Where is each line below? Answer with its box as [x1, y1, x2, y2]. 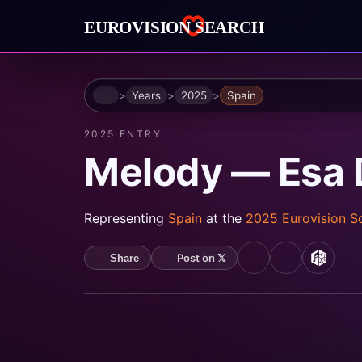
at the [206, 210, 246, 227]
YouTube [252, 256, 311, 274]
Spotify [284, 256, 333, 274]
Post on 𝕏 [176, 251, 225, 265]
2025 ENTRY [84, 128, 162, 141]
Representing [84, 210, 168, 227]
